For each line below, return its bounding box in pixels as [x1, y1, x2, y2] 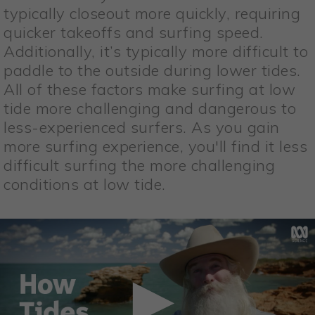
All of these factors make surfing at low [4, 79, 295, 99]
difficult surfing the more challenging [4, 155, 275, 175]
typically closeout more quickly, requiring [4, 4, 300, 23]
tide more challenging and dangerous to [4, 98, 296, 118]
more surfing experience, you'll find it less [4, 136, 307, 156]
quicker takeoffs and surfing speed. [4, 22, 264, 42]
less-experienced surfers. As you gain [4, 117, 280, 137]
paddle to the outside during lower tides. [4, 60, 301, 80]
